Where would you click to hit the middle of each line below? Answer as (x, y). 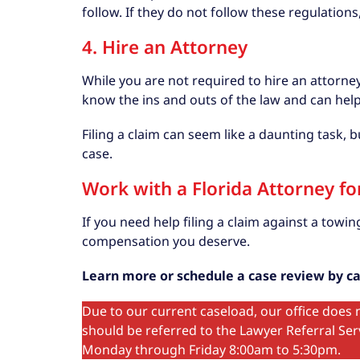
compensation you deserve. (166, 241)
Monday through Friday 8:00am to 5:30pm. (211, 349)
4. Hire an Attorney (165, 47)
